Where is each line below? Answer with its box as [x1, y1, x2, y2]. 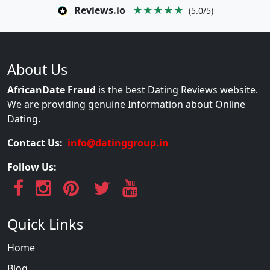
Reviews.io [74, 3, 125, 17]
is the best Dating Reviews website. [96, 83, 258, 96]
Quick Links [7, 214, 83, 234]
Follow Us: [7, 160, 57, 174]
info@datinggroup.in [67, 136, 169, 149]
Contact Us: [7, 136, 65, 149]
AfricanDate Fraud [7, 83, 96, 96]
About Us [7, 59, 67, 79]
